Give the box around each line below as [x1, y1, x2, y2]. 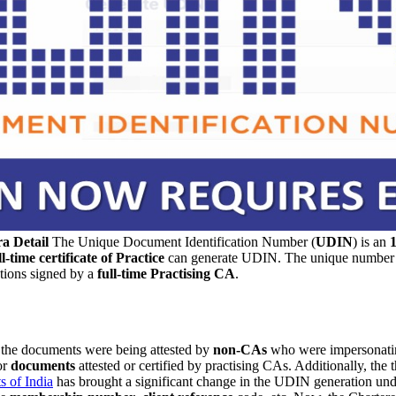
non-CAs [213, 341, 267, 357]
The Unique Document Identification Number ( [49, 233, 316, 249]
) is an [353, 233, 390, 249]
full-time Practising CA [94, 265, 235, 281]
